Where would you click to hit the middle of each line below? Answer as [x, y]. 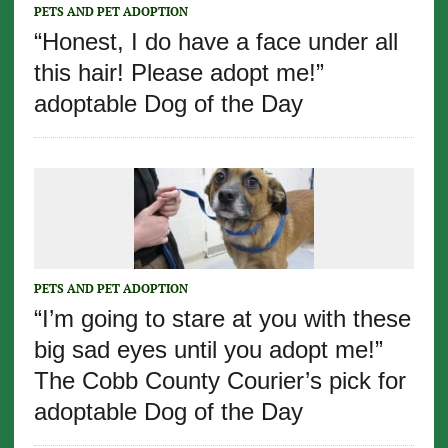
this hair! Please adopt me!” [178, 72]
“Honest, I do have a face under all [215, 41]
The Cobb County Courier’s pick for [219, 380]
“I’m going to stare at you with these [222, 318]
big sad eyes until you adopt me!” [208, 349]
